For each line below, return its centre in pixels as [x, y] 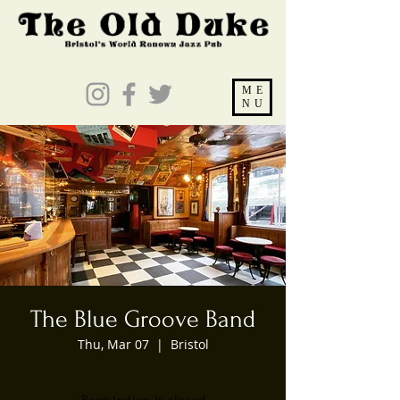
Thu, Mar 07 [113, 344]
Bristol [189, 344]
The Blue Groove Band [143, 319]
